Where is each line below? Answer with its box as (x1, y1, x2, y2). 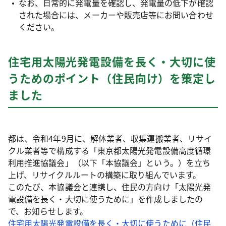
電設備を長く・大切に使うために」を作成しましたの (8, 193, 203, 205)
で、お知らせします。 (8, 205, 88, 217)
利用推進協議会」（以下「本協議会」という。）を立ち (8, 156, 210, 169)
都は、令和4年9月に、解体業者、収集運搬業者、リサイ (8, 132, 212, 145)
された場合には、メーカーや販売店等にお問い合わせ (18, 9, 213, 21)
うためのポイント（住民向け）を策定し (8, 70, 216, 86)
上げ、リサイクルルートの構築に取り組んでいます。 (8, 168, 201, 181)
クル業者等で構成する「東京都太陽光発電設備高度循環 (8, 144, 211, 157)
